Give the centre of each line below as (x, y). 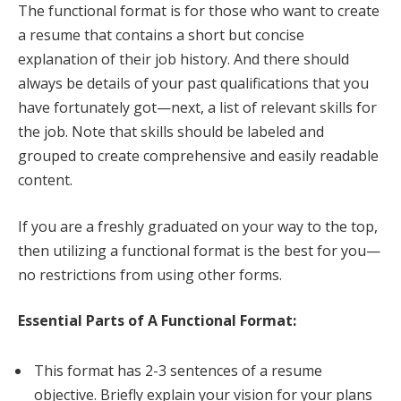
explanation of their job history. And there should (183, 60)
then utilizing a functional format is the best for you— (199, 250)
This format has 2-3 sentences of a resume (178, 371)
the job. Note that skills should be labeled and (171, 132)
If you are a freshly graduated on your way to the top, (198, 226)
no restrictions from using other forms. (152, 274)
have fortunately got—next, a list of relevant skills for (197, 108)
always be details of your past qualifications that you (193, 84)
